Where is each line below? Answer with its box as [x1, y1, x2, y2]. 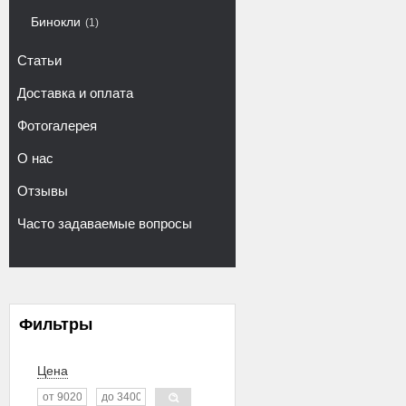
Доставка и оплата [17, 85, 133, 101]
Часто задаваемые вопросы [17, 216, 192, 231]
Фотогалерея [17, 118, 97, 133]
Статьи [17, 53, 62, 68]
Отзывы [17, 183, 68, 198]
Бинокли [31, 14, 81, 29]
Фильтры [19, 315, 92, 333]
